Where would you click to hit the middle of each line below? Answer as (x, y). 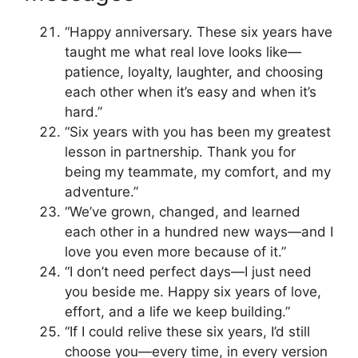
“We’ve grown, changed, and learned (183, 212)
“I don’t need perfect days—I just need (188, 272)
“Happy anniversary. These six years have (199, 32)
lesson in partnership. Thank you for (180, 152)
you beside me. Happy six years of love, (193, 292)
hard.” (84, 112)
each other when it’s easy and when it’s (191, 92)
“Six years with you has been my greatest (198, 132)
